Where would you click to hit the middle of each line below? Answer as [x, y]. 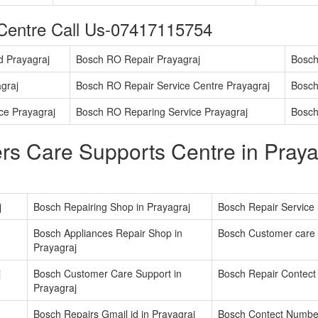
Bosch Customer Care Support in [108, 274]
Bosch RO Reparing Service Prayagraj [162, 112]
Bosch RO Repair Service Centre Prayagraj [173, 86]
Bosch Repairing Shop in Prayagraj [112, 207]
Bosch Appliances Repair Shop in [108, 233]
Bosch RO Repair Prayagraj [138, 59]
